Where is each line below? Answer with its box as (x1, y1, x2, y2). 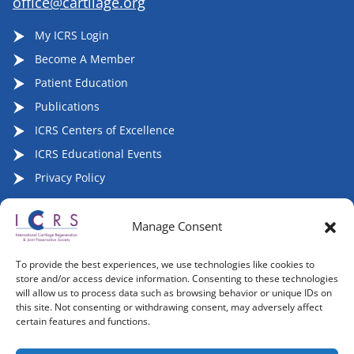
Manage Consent (132, 218, 222, 234)
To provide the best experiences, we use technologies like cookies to (16, 258, 314, 271)
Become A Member (32, 51, 135, 66)
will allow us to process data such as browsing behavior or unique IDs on (16, 286, 332, 299)
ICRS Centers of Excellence (32, 122, 175, 137)
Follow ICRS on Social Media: (13, 229, 163, 245)
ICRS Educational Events (32, 145, 162, 161)
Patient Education (32, 74, 128, 90)
